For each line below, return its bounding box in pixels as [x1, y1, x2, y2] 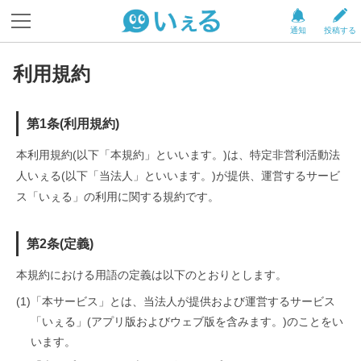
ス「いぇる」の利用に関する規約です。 [16, 190, 219, 203]
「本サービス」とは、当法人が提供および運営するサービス [31, 295, 335, 308]
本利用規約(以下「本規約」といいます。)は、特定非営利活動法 [16, 148, 340, 161]
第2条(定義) [27, 237, 93, 251]
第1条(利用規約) [27, 117, 119, 131]
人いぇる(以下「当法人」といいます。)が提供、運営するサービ [16, 169, 340, 182]
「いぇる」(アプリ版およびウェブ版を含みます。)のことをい [31, 315, 343, 328]
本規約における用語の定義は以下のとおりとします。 [16, 268, 287, 281]
